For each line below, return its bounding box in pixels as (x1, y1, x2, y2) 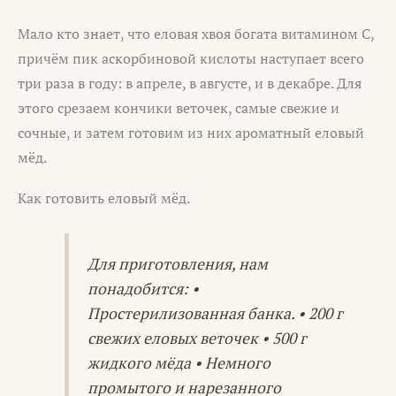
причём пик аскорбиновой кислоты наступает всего (18, 49, 364, 69)
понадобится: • (87, 278, 199, 300)
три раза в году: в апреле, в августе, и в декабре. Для (18, 73, 362, 94)
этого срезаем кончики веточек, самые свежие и (18, 98, 339, 118)
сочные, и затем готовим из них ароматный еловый (18, 123, 364, 143)
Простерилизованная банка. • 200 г (87, 303, 343, 324)
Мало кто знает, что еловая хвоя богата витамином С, (18, 24, 374, 44)
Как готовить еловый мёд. (18, 187, 190, 208)
